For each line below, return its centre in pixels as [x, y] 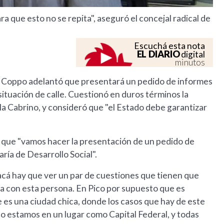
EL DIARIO [158, 54]
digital [192, 54]
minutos [190, 62]
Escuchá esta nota [170, 46]
